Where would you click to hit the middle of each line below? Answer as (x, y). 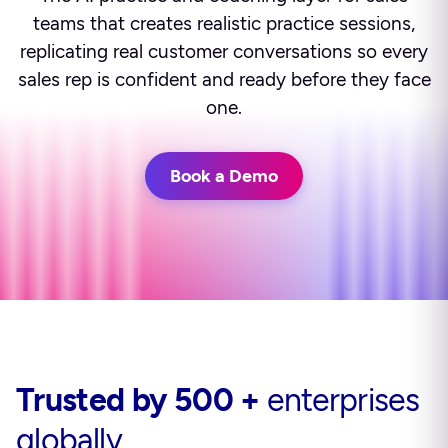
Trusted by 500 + (138, 400)
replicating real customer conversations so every (224, 51)
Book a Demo (224, 176)
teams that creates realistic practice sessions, (224, 23)
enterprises (343, 400)
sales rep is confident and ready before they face (224, 79)
